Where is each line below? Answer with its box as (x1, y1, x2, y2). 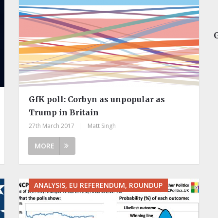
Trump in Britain (28, 107, 99, 117)
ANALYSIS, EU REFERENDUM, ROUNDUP (34, 180, 163, 190)
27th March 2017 (28, 121, 74, 130)
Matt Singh (87, 121, 116, 130)
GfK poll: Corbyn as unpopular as (28, 94, 165, 104)
